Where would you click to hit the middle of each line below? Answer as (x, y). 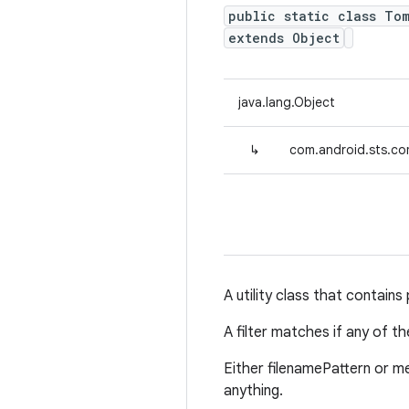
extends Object (284, 38)
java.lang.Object (287, 102)
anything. (253, 391)
